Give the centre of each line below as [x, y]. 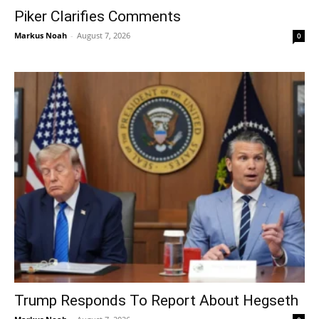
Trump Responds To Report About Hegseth [156, 301]
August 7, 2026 [104, 36]
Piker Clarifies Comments [98, 17]
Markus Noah [41, 36]
